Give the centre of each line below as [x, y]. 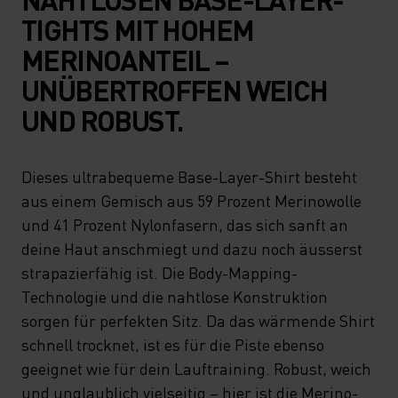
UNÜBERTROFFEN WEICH [175, 90]
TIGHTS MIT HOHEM [138, 30]
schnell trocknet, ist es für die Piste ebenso [173, 344]
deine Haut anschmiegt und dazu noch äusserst [192, 248]
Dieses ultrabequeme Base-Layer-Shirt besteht [189, 176]
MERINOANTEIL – [125, 60]
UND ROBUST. [102, 120]
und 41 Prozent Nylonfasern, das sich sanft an [185, 224]
